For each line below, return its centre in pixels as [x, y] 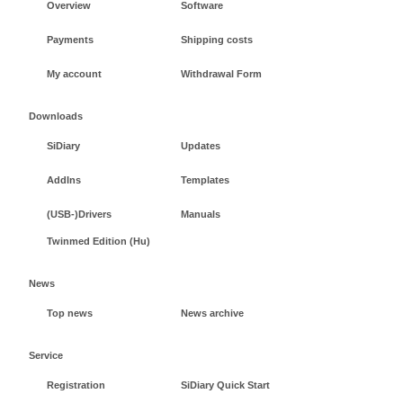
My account [74, 74]
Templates [205, 180]
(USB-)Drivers [79, 215]
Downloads [56, 116]
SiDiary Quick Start [225, 385]
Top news [70, 313]
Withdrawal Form [221, 74]
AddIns [64, 180]
